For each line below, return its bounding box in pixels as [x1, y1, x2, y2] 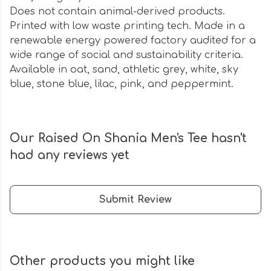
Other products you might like [10, 255, 195, 268]
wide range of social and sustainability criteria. [10, 50, 243, 61]
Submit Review [99, 194, 172, 206]
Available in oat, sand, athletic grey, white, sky [10, 64, 238, 76]
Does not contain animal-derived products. [10, 6, 225, 18]
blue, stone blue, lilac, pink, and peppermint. [10, 79, 233, 90]
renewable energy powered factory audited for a [10, 35, 256, 47]
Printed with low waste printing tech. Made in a [10, 21, 245, 32]
